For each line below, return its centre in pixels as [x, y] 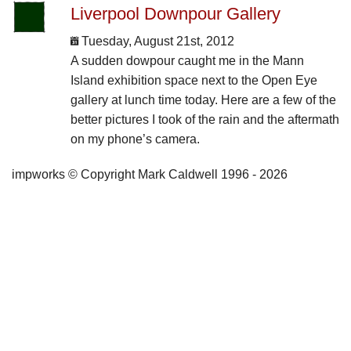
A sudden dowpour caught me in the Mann [187, 60]
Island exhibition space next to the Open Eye [194, 80]
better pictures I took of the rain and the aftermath [204, 119]
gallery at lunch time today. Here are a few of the [203, 100]
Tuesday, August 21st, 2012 [156, 41]
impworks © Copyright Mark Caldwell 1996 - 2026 [150, 174]
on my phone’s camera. [135, 139]
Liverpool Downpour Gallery [175, 13]
